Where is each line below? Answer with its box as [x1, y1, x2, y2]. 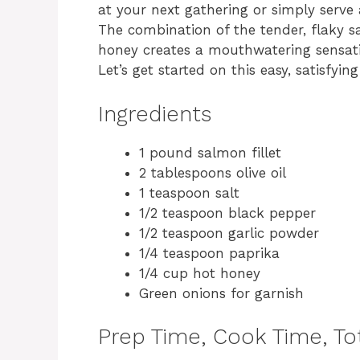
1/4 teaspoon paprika [139, 244, 280, 261]
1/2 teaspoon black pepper [139, 204, 316, 221]
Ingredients [98, 100, 211, 127]
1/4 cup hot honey [139, 264, 260, 281]
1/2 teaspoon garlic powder [139, 224, 319, 241]
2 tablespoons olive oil [139, 164, 286, 181]
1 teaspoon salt [139, 184, 239, 201]
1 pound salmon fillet [139, 144, 281, 161]
